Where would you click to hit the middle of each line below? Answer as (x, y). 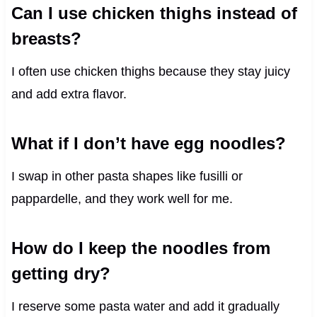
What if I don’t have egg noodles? (148, 143)
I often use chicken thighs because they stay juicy (150, 71)
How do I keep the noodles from (140, 248)
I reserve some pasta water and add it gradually (145, 306)
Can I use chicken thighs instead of (154, 13)
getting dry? (60, 273)
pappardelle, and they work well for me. (122, 198)
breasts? (46, 38)
